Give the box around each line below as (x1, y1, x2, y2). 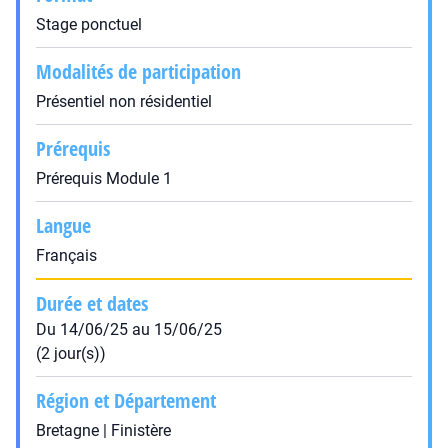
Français (36, 246, 97, 265)
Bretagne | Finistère (36, 421, 171, 440)
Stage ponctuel (36, 15, 142, 34)
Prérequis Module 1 (36, 169, 172, 188)
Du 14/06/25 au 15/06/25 (36, 320, 222, 339)
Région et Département (36, 387, 216, 414)
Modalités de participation (36, 58, 241, 85)
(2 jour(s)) (36, 344, 106, 363)
